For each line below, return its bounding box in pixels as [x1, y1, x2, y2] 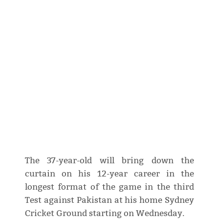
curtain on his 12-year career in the [24, 169, 195, 179]
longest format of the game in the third [24, 182, 195, 193]
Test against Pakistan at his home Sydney [24, 195, 195, 206]
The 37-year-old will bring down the [24, 155, 195, 166]
